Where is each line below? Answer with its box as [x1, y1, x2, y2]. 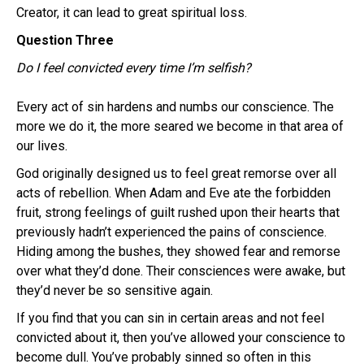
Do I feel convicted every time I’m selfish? [16, 59, 251, 76]
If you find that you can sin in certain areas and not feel [16, 310, 324, 326]
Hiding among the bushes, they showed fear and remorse [16, 243, 340, 259]
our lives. [16, 137, 67, 154]
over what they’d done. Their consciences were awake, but [16, 262, 345, 279]
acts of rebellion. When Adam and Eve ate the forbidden [16, 184, 331, 201]
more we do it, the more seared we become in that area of [16, 118, 344, 134]
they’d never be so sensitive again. [16, 282, 213, 298]
